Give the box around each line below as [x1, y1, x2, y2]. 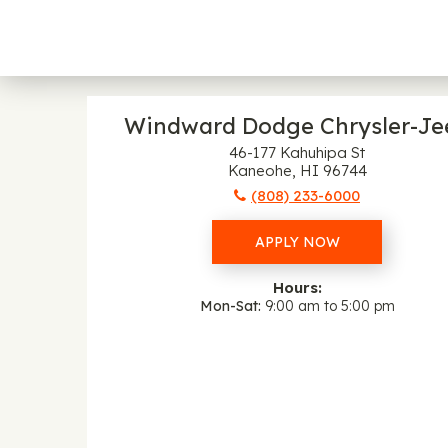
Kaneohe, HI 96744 [227, 161, 367, 180]
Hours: [272, 278, 322, 297]
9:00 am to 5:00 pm [264, 297, 395, 315]
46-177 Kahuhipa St [229, 143, 365, 162]
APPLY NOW [255, 233, 340, 251]
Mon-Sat [199, 297, 258, 315]
